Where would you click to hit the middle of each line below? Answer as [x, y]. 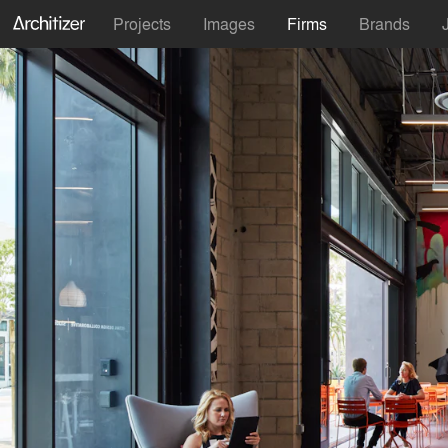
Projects [142, 23]
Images [229, 23]
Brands [384, 23]
